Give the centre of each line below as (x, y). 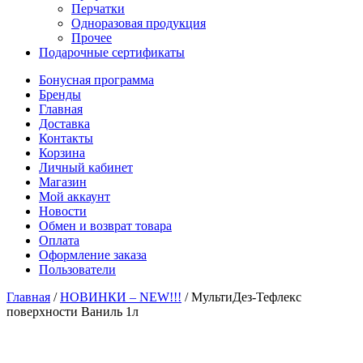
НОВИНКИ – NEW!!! (121, 297)
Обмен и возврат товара (105, 226)
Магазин (63, 182)
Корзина (62, 153)
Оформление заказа (93, 255)
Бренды (60, 94)
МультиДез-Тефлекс (246, 297)
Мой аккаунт (75, 196)
